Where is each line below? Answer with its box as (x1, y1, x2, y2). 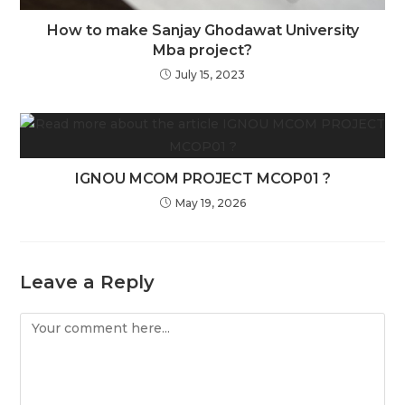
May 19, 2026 (174, 196, 246, 211)
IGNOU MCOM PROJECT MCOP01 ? (74, 170, 331, 188)
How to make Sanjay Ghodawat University (46, 22, 359, 40)
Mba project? (153, 42, 252, 60)
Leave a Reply (20, 271, 155, 294)
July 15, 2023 (175, 68, 245, 82)
